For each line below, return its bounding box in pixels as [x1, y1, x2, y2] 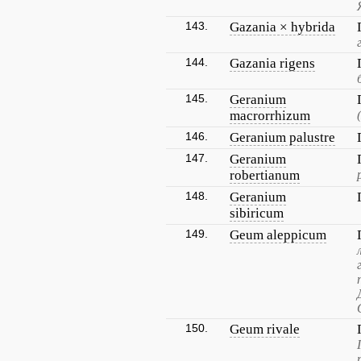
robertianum [230, 168, 300, 183]
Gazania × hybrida [230, 19, 335, 35]
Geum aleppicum [230, 227, 326, 243]
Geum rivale [230, 322, 300, 337]
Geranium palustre [230, 130, 335, 145]
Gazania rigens [230, 56, 315, 71]
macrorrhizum [230, 108, 310, 123]
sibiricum [230, 205, 284, 221]
